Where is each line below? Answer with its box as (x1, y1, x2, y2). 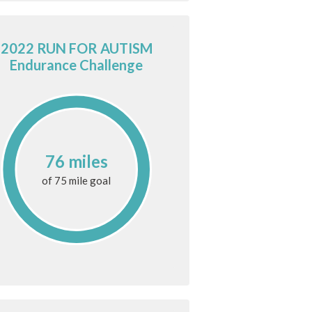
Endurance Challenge (10, 56, 143, 74)
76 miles (45, 150, 108, 171)
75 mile (54, 173, 88, 187)
